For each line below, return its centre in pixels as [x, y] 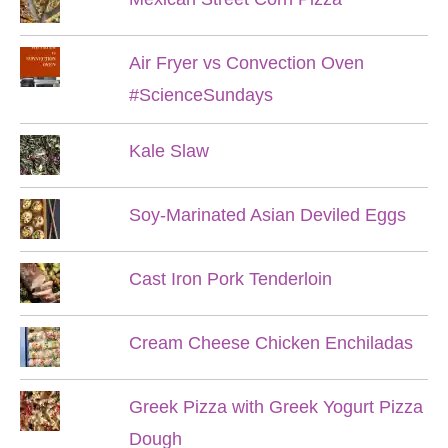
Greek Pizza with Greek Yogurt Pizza [275, 406]
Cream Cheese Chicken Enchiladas [270, 342]
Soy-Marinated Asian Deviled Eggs [267, 214]
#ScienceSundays [200, 94]
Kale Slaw [168, 150]
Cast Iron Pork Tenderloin [230, 278]
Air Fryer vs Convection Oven [246, 62]
